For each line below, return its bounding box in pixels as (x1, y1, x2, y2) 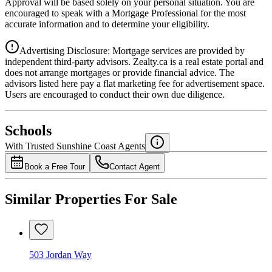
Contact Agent (109, 162, 160, 172)
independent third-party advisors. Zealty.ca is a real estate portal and (5, 56, 263, 67)
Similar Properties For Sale (5, 191, 177, 208)
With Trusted (5, 141, 54, 152)
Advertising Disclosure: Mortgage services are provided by (19, 45, 245, 56)
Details (10, 134, 34, 144)
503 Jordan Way (29, 250, 92, 260)
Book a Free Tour (24, 162, 85, 172)
